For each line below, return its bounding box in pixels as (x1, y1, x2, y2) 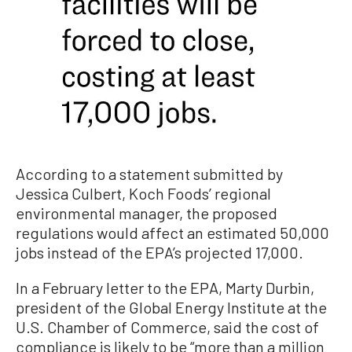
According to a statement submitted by (16, 163, 283, 183)
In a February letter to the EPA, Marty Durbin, (16, 277, 314, 297)
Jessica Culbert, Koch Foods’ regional (16, 183, 271, 203)
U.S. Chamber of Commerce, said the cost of (16, 317, 319, 336)
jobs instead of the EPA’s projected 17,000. (16, 242, 303, 262)
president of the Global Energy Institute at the (16, 297, 327, 317)
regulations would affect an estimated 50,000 (16, 222, 329, 242)
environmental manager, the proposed (16, 203, 277, 222)
